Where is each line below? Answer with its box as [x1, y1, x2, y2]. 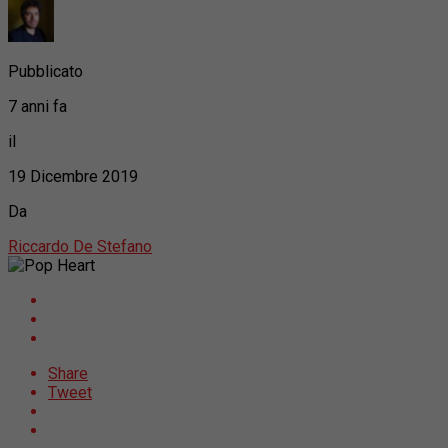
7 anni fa [8, 96, 67, 116]
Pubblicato [8, 61, 83, 81]
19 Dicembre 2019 [8, 166, 138, 186]
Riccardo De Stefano [8, 236, 152, 256]
